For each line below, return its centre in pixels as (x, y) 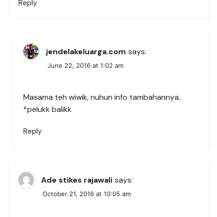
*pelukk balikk (48, 109)
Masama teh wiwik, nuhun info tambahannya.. (103, 97)
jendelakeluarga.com (86, 51)
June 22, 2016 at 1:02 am (86, 66)
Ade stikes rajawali (77, 180)
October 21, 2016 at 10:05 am (87, 194)
